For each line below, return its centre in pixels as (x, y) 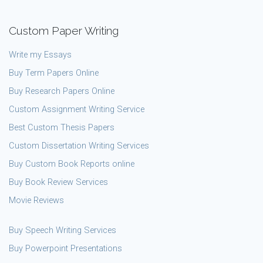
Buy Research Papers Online (62, 91)
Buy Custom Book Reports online (72, 164)
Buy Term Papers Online (54, 73)
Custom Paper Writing (64, 30)
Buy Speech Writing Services (63, 230)
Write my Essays (40, 55)
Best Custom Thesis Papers (62, 127)
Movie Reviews (36, 200)
